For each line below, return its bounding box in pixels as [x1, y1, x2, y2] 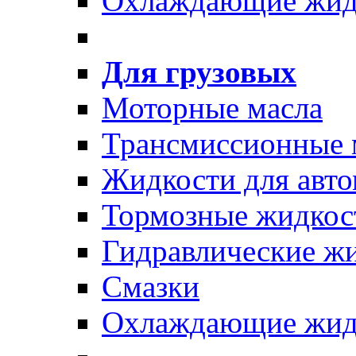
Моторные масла [102, 90, 323, 125]
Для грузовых [102, 54, 296, 89]
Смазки [102, 269, 199, 304]
